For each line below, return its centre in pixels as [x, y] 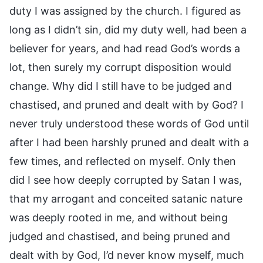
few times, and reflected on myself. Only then [123, 161]
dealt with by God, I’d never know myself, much [127, 255]
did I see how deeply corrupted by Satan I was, [126, 180]
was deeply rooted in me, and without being [119, 217]
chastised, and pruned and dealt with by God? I [127, 104]
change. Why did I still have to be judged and [121, 86]
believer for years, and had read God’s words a [125, 48]
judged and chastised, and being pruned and [120, 236]
